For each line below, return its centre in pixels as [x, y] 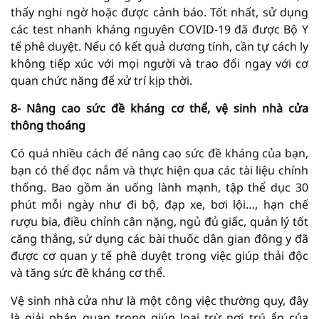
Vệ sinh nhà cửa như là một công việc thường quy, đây [159, 300]
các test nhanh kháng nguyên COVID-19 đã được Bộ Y [159, 29]
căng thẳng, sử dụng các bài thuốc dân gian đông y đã [159, 238]
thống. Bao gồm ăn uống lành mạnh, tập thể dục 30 [159, 187]
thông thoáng [48, 125]
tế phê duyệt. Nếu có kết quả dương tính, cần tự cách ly [159, 46]
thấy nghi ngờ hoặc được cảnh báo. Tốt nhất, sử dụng [159, 12]
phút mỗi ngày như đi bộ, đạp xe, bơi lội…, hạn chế [159, 204]
